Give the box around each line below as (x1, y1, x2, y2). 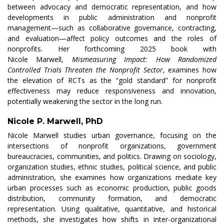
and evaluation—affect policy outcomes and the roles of (7, 33, 216, 43)
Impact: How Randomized (115, 54, 217, 64)
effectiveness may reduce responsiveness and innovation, (7, 86, 216, 96)
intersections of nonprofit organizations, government (7, 140, 216, 150)
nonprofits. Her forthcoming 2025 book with (7, 44, 216, 54)
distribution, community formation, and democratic (7, 193, 216, 203)
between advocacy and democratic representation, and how (7, 2, 216, 12)
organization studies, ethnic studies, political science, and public (7, 161, 216, 171)
